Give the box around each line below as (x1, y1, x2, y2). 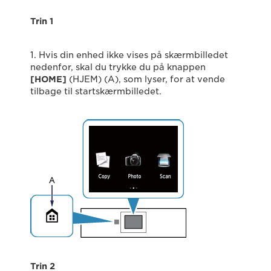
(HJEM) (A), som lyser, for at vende (67, 74, 225, 85)
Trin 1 (30, 16, 53, 27)
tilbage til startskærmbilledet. (30, 87, 162, 97)
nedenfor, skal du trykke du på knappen (30, 62, 206, 73)
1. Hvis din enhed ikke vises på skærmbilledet (30, 50, 228, 60)
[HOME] (30, 74, 67, 85)
